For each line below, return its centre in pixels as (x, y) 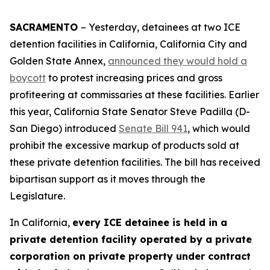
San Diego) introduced (64, 128)
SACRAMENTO (45, 27)
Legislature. (37, 196)
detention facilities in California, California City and (128, 44)
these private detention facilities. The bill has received (135, 162)
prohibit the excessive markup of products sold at (124, 145)
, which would (219, 128)
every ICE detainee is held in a (150, 222)
